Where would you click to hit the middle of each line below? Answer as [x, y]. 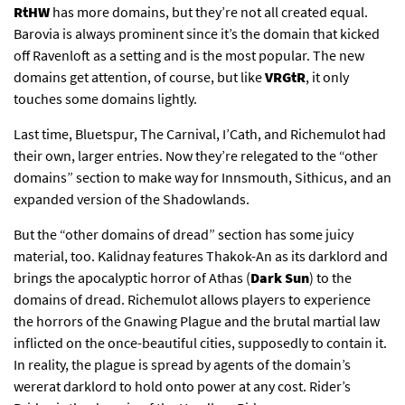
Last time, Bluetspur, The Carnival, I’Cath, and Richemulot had [200, 134]
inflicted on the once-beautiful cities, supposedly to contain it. [200, 343]
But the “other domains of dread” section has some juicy [184, 235]
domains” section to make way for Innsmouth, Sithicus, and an [202, 178]
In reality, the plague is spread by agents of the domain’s [182, 365]
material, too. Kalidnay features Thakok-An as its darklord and [201, 256]
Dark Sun [280, 278]
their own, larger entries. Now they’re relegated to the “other [196, 156]
